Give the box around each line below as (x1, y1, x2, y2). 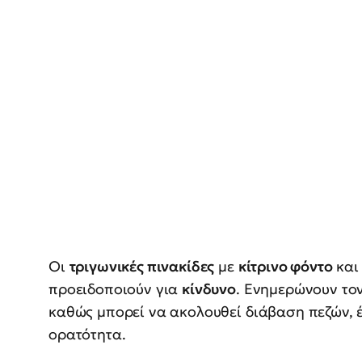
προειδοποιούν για (48, 280, 183, 299)
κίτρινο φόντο (238, 257, 333, 276)
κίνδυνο (182, 280, 237, 299)
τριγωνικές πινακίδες (69, 257, 215, 276)
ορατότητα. (48, 325, 126, 344)
